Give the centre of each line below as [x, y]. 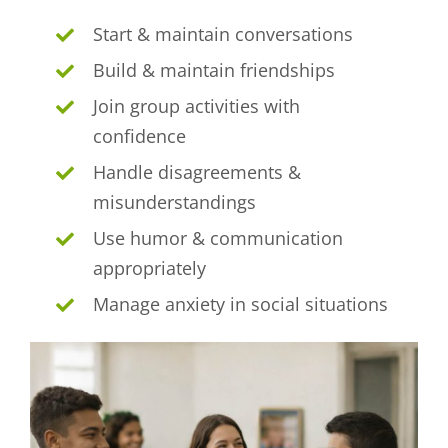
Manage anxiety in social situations [241, 304]
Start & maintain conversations [223, 34]
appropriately [150, 268]
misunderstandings [175, 202]
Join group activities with [197, 106]
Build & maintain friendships [214, 70]
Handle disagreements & [197, 172]
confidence [140, 136]
